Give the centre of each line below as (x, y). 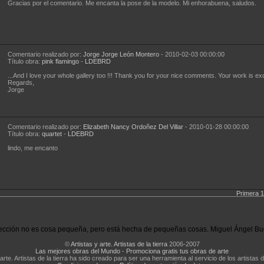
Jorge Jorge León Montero (121, 54)
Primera (247, 193)
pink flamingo (60, 61)
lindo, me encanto (32, 148)
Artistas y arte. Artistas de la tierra (119, 244)
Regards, (21, 82)
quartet (52, 134)
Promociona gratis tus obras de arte (177, 251)
